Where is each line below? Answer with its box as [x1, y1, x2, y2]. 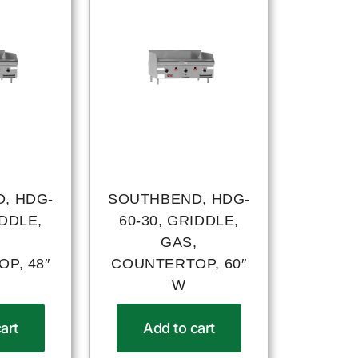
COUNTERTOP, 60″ [111, 256, 247, 272]
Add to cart [143, 320, 215, 337]
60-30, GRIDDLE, [118, 213, 239, 229]
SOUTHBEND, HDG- [107, 191, 250, 208]
